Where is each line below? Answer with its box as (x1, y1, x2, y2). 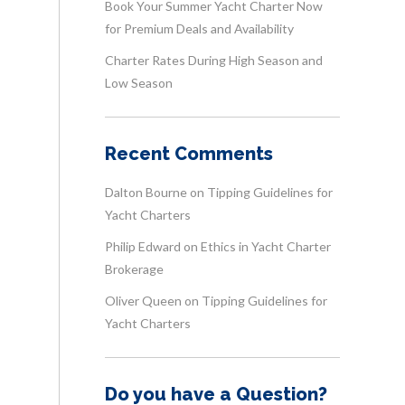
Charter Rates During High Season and (105, 52, 323, 68)
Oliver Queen (105, 293, 182, 308)
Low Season (105, 75, 173, 90)
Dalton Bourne (105, 184, 187, 200)
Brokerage (105, 261, 164, 277)
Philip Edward (105, 239, 181, 254)
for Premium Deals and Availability (105, 21, 294, 36)
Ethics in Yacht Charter (201, 239, 331, 254)
